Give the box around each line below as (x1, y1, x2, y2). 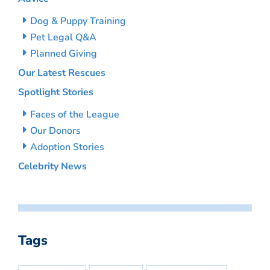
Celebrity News (18, 160, 87, 174)
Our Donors (30, 124, 81, 138)
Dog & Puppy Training (30, 14, 126, 28)
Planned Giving (30, 47, 97, 61)
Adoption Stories (30, 140, 104, 154)
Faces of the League (30, 108, 119, 122)
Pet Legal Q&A (30, 31, 96, 45)
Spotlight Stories (18, 86, 93, 99)
